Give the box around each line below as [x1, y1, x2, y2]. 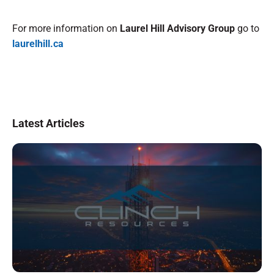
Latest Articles [12, 116, 84, 130]
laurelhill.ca [12, 37, 64, 50]
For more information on [12, 22, 117, 34]
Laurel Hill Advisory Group [117, 22, 237, 34]
